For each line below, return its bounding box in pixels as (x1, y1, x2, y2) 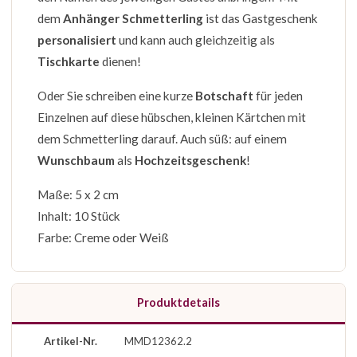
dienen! (100, 54, 141, 69)
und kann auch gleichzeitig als (116, 33, 275, 47)
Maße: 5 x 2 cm (37, 187, 119, 202)
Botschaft (195, 88, 253, 103)
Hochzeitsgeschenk (135, 153, 246, 167)
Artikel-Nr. (44, 335, 97, 347)
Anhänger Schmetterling (61, 11, 203, 25)
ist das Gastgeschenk (203, 11, 318, 25)
